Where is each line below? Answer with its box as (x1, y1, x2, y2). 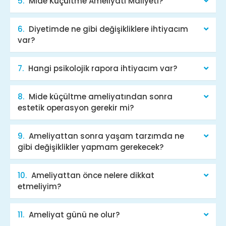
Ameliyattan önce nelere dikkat (31, 169, 154, 181)
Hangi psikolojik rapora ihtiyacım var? (28, 63, 177, 74)
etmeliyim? (18, 181, 61, 192)
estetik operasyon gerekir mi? (18, 102, 134, 113)
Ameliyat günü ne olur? (29, 209, 120, 220)
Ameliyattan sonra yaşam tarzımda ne (29, 130, 184, 141)
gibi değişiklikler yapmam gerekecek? (18, 141, 163, 152)
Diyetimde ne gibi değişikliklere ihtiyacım (29, 23, 188, 34)
